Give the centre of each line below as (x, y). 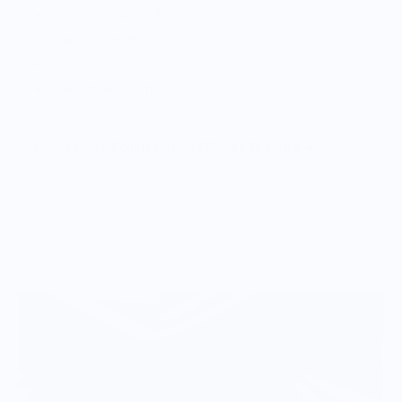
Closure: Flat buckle (117, 65)
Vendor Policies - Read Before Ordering (184, 148)
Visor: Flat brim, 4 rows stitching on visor (179, 15)
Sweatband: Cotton (112, 90)
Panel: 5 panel (97, 40)
